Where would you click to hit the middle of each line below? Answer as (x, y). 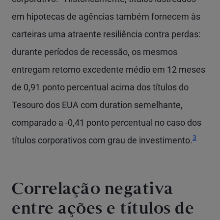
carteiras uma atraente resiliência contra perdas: (106, 34)
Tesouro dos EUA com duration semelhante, (97, 105)
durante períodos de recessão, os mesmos (95, 52)
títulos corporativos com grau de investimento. (102, 140)
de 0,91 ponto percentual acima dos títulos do (100, 87)
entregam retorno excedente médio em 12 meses (109, 69)
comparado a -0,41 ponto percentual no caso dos (107, 123)
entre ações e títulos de (103, 210)
